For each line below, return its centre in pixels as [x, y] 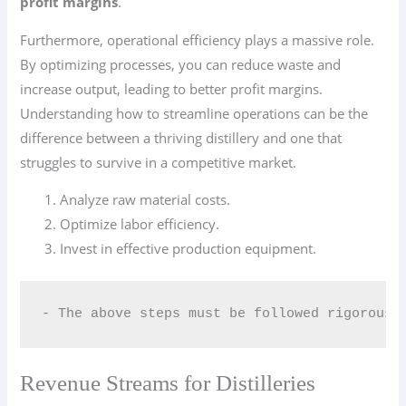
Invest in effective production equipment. [188, 249]
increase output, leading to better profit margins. [172, 88]
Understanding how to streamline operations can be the [194, 113]
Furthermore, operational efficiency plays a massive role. [198, 39]
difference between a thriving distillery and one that [181, 137]
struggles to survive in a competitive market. [159, 162]
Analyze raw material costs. [145, 200]
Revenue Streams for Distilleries [168, 383]
